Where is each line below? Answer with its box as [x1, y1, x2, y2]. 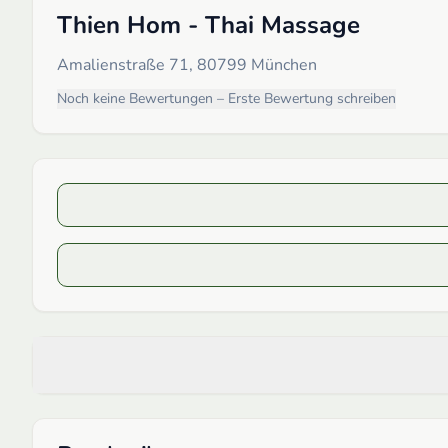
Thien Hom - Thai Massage [57, 8, 360, 41]
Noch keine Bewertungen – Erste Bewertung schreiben [57, 88, 396, 108]
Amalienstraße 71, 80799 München [57, 53, 317, 76]
